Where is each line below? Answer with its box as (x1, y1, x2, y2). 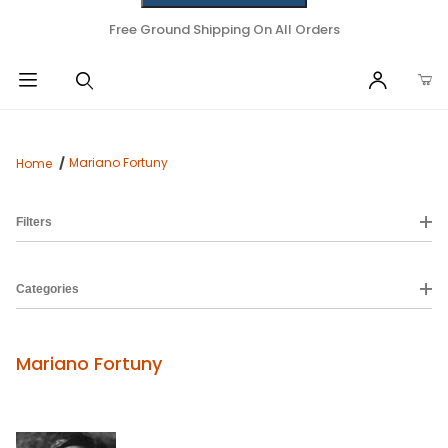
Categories (16, 282, 79, 297)
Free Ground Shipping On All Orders (108, 20, 340, 39)
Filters (16, 215, 52, 230)
